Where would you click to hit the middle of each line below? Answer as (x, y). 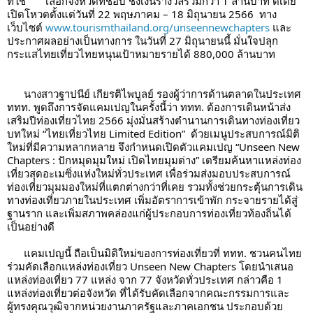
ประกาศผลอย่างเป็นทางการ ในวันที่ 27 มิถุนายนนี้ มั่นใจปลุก (143, 41)
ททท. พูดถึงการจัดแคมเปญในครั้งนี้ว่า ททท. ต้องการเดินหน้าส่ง (149, 107)
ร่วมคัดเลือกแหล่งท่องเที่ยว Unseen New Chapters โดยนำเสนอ (150, 267)
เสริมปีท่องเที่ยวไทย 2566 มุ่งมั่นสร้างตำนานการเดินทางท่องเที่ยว (153, 121)
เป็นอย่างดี (31, 227)
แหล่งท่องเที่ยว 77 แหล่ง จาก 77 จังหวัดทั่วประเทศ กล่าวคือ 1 (145, 280)
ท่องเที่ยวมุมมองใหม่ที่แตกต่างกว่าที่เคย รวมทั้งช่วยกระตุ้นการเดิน (155, 187)
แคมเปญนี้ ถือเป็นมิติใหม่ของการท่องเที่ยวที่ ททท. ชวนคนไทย (15, 253)
